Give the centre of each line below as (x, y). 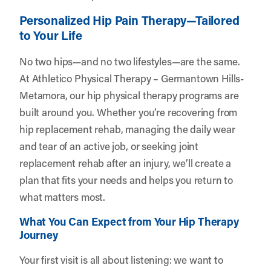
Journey (39, 234)
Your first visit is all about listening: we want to (121, 259)
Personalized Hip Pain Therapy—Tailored (129, 20)
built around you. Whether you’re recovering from (129, 112)
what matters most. (63, 196)
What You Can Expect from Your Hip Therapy (129, 221)
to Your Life (51, 35)
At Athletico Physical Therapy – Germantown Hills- (132, 78)
